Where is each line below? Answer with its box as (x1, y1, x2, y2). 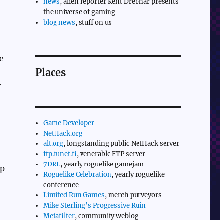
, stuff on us (75, 18, 112, 27)
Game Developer (43, 118, 95, 127)
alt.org (43, 139, 64, 148)
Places (35, 66, 66, 79)
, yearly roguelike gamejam (60, 160, 144, 168)
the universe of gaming (43, 7, 116, 16)
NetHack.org (43, 129, 83, 137)
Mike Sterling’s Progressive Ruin (43, 201, 146, 210)
